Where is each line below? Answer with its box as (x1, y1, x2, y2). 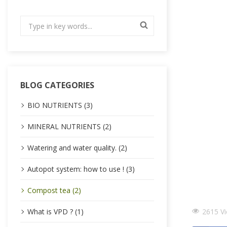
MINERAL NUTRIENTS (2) (27, 122, 111, 131)
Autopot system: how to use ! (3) (27, 164, 135, 174)
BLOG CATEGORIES (20, 80, 94, 91)
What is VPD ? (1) (27, 207, 84, 216)
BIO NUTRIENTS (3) (27, 100, 93, 110)
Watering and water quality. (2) (27, 143, 127, 153)
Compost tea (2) (27, 185, 81, 195)
